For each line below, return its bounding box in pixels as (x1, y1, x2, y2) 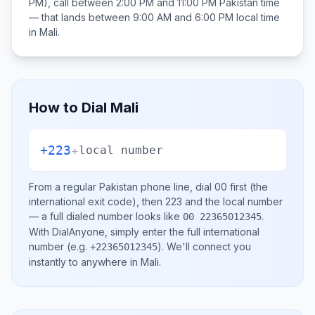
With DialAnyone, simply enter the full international (29, 226, 259, 238)
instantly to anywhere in (29, 256, 141, 268)
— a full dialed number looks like (29, 210, 183, 222)
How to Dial (29, 99, 110, 116)
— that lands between (29, 11, 133, 23)
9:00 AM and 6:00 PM (133, 11, 233, 23)
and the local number (182, 195, 283, 207)
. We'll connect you (162, 240, 251, 252)
